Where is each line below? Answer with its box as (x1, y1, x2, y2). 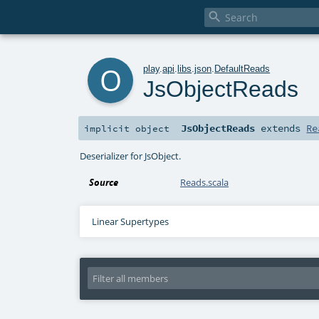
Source (89, 176, 119, 189)
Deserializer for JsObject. (80, 149, 182, 162)
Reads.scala (180, 176, 229, 189)
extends (255, 122, 307, 135)
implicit (84, 122, 135, 135)
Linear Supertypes (91, 215, 169, 229)
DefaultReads (214, 63, 271, 74)
